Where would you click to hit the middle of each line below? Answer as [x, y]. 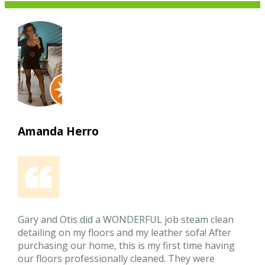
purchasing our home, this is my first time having [127, 246]
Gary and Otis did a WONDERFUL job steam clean [126, 220]
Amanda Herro [59, 132]
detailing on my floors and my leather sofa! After [125, 233]
